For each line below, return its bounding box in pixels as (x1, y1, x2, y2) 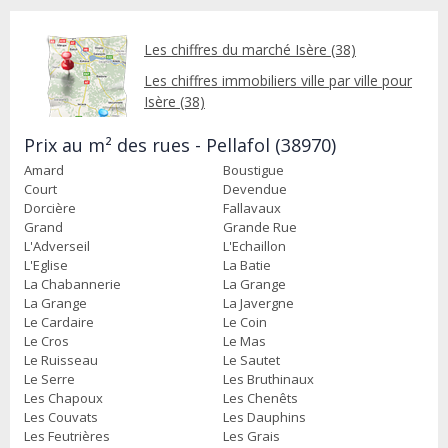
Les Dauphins (223, 407, 306, 426)
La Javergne (223, 293, 294, 312)
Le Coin (223, 312, 267, 331)
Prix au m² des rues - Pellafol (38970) (24, 132, 336, 157)
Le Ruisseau (24, 350, 98, 369)
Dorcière (24, 198, 76, 217)
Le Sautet (223, 350, 280, 369)
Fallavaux (223, 198, 281, 217)
